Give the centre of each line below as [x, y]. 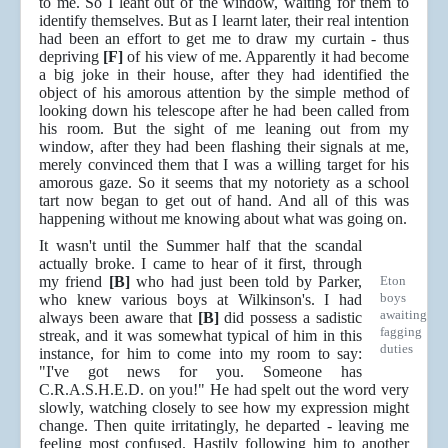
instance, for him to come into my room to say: [200, 354]
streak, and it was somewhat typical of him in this [200, 336]
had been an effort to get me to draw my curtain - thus [224, 39]
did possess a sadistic [290, 318]
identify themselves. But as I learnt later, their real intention [224, 21]
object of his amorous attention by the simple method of [224, 93]
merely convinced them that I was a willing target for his [224, 165]
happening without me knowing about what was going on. [223, 219]
